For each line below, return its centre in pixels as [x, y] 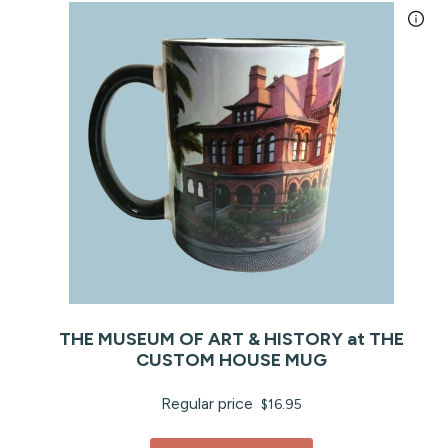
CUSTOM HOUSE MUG [231, 359]
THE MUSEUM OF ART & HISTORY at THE [231, 338]
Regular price [209, 403]
